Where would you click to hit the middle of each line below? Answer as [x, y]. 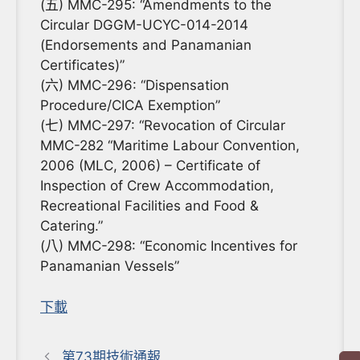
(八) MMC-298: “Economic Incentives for [169, 246]
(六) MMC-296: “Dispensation [135, 86]
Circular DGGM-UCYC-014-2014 [144, 25]
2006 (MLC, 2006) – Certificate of [150, 166]
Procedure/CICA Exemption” [130, 106]
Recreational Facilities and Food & [149, 206]
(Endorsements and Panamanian [146, 45]
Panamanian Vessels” [110, 266]
